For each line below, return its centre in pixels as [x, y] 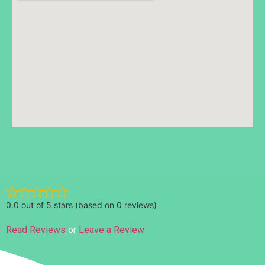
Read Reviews [36, 230]
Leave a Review [112, 230]
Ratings [48, 161]
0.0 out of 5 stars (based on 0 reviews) [81, 205]
